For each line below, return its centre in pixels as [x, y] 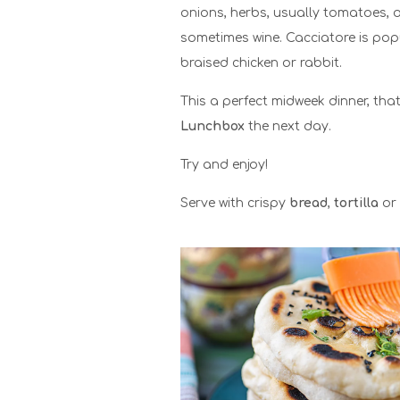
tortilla [356, 203]
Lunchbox [212, 126]
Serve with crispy [235, 203]
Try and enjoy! [224, 164]
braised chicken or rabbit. [261, 62]
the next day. [288, 126]
